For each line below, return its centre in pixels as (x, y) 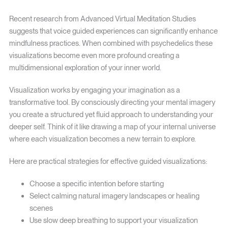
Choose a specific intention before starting (96, 184)
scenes (41, 208)
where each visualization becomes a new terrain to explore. (102, 139)
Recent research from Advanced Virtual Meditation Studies (102, 19)
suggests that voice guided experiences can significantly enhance (113, 31)
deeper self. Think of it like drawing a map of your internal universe (112, 127)
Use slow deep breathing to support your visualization (113, 221)
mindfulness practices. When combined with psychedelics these (111, 44)
